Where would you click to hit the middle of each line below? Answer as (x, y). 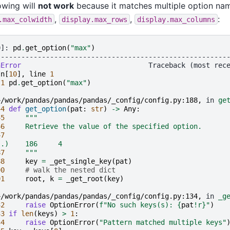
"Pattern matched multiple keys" (163, 223)
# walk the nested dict (70, 170)
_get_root (85, 179)
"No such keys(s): (140, 205)
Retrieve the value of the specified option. (103, 127)
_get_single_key (81, 161)
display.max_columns (176, 19)
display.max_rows (94, 19)
